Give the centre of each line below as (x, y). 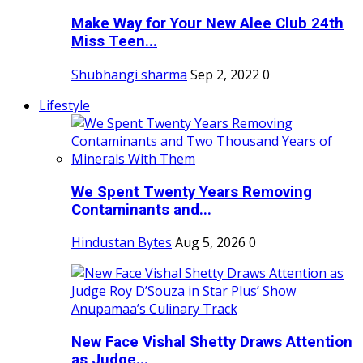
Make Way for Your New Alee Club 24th (207, 24)
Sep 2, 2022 (225, 74)
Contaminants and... (141, 209)
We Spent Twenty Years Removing (192, 192)
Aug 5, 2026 (210, 243)
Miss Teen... (114, 42)
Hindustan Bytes (122, 243)
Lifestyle (64, 105)
